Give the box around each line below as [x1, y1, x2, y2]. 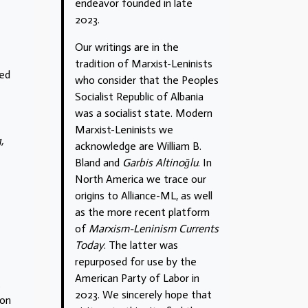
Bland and [75, 155, 122, 169]
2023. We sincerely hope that [75, 287, 212, 301]
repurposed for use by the [75, 254, 197, 268]
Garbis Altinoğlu [122, 155, 198, 169]
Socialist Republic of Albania [75, 89, 203, 103]
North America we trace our [75, 172, 206, 186]
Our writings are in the [75, 40, 179, 54]
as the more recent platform [75, 205, 210, 219]
